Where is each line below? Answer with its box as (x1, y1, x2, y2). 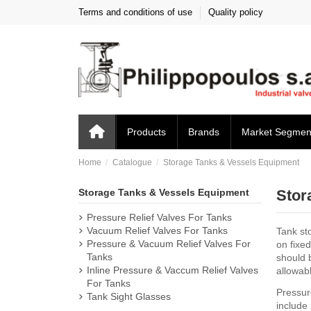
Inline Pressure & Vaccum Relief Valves (86, 264, 258, 276)
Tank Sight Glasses (86, 291, 171, 303)
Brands (187, 126, 219, 137)
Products (126, 126, 166, 137)
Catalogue (112, 157, 152, 167)
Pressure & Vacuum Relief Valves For (86, 238, 251, 250)
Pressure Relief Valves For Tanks (86, 212, 232, 224)
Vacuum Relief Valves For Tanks (86, 225, 228, 237)
